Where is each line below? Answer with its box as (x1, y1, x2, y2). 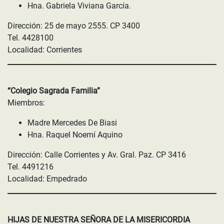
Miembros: (7, 98, 45, 107)
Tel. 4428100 (7, 33, 53, 42)
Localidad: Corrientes (7, 45, 82, 54)
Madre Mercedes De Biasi (27, 118, 117, 127)
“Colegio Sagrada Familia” (7, 86, 100, 95)
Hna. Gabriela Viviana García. (27, 1, 131, 10)
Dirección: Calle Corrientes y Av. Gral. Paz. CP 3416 (7, 150, 186, 159)
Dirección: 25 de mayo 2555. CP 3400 (7, 21, 140, 30)
